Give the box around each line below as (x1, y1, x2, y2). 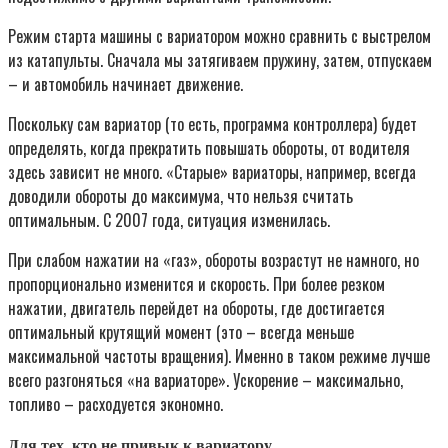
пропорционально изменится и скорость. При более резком (8, 271, 385, 296)
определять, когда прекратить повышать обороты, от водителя (8, 135, 410, 160)
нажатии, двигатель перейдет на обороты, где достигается (8, 295, 385, 320)
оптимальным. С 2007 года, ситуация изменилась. (8, 207, 330, 232)
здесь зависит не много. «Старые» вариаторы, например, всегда (8, 159, 416, 184)
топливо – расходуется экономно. (8, 391, 223, 416)
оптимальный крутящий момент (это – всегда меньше (8, 319, 354, 344)
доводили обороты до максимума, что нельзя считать (8, 183, 353, 208)
